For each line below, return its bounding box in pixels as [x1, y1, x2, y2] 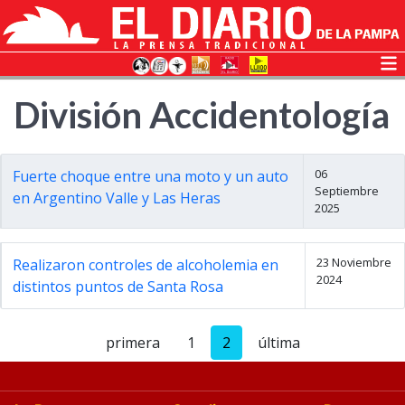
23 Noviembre [316, 254, 392, 270]
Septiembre [314, 183, 379, 199]
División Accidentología [14, 93, 390, 137]
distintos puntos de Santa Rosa [13, 277, 223, 297]
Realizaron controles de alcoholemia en [13, 255, 278, 275]
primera [105, 333, 160, 353]
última [257, 333, 300, 353]
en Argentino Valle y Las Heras [13, 188, 221, 208]
